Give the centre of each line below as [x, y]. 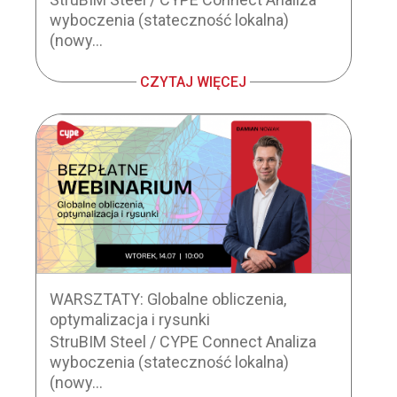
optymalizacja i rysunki [129, 319]
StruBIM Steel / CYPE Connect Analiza [183, 341]
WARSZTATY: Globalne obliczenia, [167, 299]
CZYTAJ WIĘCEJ [194, 82]
